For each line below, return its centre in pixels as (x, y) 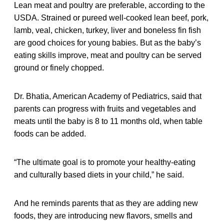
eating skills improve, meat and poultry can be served (108, 55)
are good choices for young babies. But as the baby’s (107, 42)
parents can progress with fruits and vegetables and (105, 108)
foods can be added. (50, 133)
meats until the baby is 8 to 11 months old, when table (108, 121)
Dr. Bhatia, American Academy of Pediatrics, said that (108, 96)
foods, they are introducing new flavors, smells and (103, 215)
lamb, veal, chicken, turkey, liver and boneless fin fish (107, 30)
